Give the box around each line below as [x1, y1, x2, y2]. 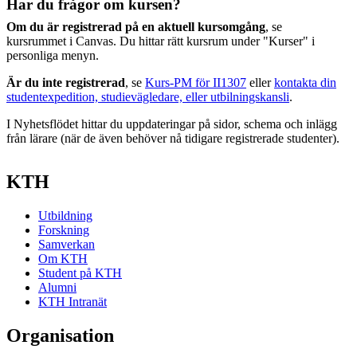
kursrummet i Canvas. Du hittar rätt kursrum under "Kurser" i [6, 34, 315, 48]
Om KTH [38, 251, 88, 265]
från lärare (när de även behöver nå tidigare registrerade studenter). [6, 131, 339, 145]
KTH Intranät [38, 294, 107, 308]
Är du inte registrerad [6, 76, 125, 89]
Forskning [38, 222, 89, 237]
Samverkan [38, 237, 95, 251]
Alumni [38, 280, 76, 294]
